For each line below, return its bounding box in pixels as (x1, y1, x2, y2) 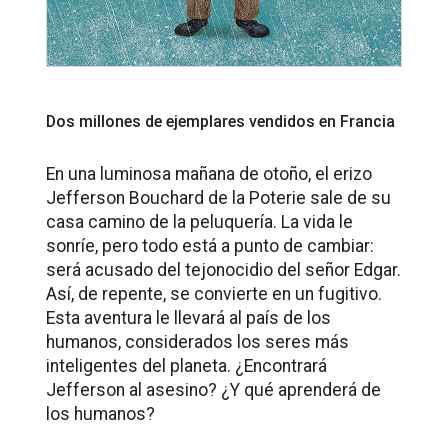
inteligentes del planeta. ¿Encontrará (46, 356, 327, 377)
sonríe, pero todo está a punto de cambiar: (46, 236, 374, 257)
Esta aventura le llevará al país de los (46, 308, 331, 329)
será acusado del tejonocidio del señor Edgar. (46, 260, 401, 281)
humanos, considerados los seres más (46, 332, 349, 353)
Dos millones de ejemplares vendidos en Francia (46, 112, 395, 132)
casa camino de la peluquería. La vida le (46, 212, 353, 233)
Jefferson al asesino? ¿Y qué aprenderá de (46, 380, 381, 401)
